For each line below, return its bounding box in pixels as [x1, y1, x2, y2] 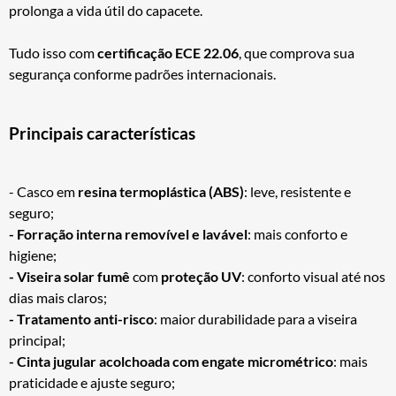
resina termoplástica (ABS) [78, 183, 244, 201]
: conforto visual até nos [241, 268, 385, 286]
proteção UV [161, 268, 241, 286]
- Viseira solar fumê [9, 268, 133, 286]
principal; [9, 331, 65, 349]
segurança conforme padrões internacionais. [9, 65, 276, 82]
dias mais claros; [9, 289, 107, 307]
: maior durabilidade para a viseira [154, 310, 357, 328]
